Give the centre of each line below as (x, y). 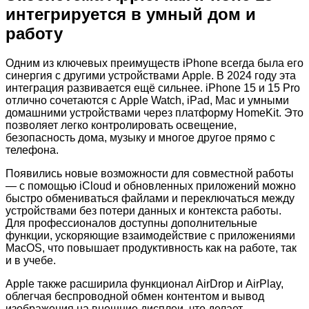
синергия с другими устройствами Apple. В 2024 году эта (151, 76)
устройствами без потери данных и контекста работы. (143, 211)
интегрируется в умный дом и (131, 14)
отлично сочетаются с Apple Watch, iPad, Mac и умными (147, 101)
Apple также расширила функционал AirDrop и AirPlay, (144, 284)
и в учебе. (31, 261)
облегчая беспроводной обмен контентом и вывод (135, 297)
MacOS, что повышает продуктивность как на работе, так (151, 248)
